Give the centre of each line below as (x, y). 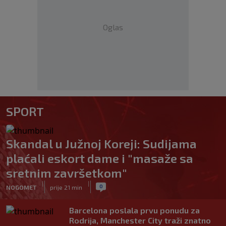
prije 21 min (66, 187)
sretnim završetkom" (67, 173)
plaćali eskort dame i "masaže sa (100, 158)
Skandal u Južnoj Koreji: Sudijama (101, 144)
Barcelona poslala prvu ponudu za (134, 210)
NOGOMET (21, 187)
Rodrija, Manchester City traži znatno (140, 220)
